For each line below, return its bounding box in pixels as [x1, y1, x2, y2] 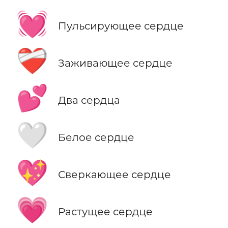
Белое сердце [58, 130, 134, 144]
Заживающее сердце [58, 56, 173, 69]
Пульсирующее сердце [58, 19, 184, 32]
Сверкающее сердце [58, 168, 171, 181]
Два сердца [58, 93, 120, 106]
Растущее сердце [58, 205, 153, 218]
